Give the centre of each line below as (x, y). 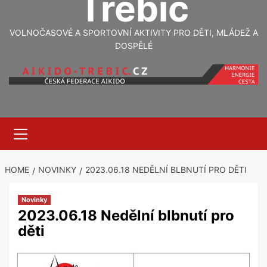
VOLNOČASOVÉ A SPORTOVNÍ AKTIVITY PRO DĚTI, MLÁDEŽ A (133, 33)
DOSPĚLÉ (133, 46)
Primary (38, 123)
